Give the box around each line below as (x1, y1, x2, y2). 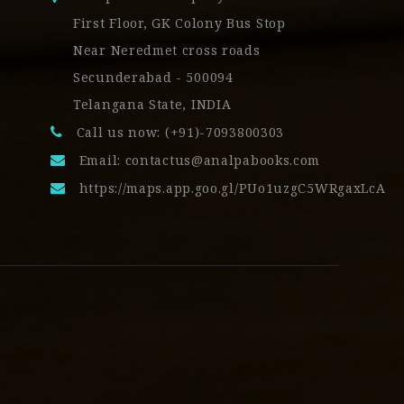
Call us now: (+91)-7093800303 (76, 124, 285, 142)
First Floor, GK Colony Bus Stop (73, 14, 286, 32)
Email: (78, 151, 125, 170)
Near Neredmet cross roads (73, 41, 261, 60)
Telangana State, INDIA (73, 96, 232, 114)
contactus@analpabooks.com (124, 151, 321, 170)
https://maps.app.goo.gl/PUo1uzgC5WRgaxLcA (78, 179, 386, 197)
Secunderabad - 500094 (73, 69, 234, 87)
